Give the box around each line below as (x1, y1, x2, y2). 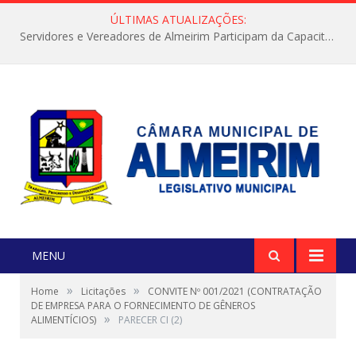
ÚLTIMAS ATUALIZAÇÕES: (110, 12, 246, 27)
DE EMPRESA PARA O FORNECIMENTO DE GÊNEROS (31, 299, 255, 313)
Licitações (81, 284, 126, 299)
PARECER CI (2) (118, 313, 182, 327)
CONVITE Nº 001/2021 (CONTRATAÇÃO (148, 284, 322, 299)
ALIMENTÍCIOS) (31, 313, 96, 327)
